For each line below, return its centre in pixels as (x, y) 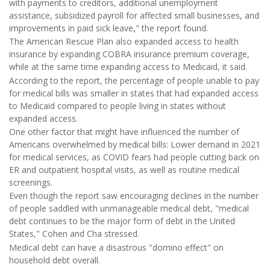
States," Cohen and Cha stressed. (74, 234)
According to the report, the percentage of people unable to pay (134, 80)
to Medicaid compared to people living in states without (118, 105)
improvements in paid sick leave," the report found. (108, 28)
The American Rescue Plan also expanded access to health (124, 42)
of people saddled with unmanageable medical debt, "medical (129, 209)
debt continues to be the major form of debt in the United (122, 221)
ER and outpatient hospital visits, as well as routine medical (124, 169)
